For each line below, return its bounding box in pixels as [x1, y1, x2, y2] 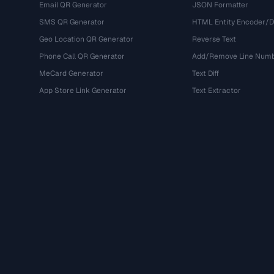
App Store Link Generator [39, 86, 127, 95]
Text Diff [191, 68, 219, 78]
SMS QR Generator [39, 17, 105, 27]
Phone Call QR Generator [39, 51, 125, 61]
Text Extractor [191, 86, 241, 95]
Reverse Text [191, 34, 236, 44]
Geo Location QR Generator [39, 34, 133, 44]
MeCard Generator [39, 68, 103, 78]
